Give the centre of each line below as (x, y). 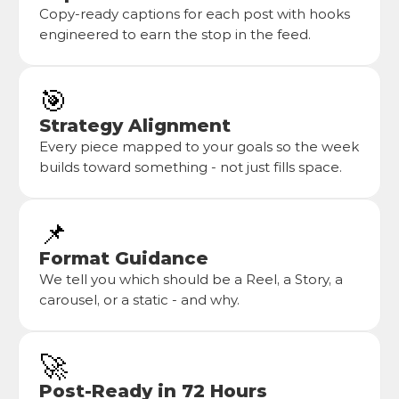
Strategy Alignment (135, 126)
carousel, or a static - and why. (139, 300)
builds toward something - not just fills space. (191, 167)
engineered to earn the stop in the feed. (175, 34)
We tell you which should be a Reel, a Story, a (191, 279)
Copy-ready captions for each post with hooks (195, 14)
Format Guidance (124, 258)
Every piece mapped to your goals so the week (199, 147)
